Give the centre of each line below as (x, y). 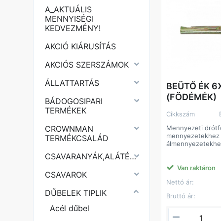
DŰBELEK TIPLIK (76, 193)
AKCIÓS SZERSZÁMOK (87, 65)
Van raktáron (197, 167)
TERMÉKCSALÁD (77, 138)
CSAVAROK (66, 175)
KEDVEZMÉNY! (73, 28)
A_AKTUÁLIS (69, 9)
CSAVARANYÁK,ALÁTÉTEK (133, 156)
